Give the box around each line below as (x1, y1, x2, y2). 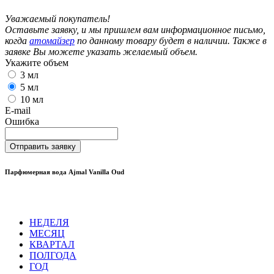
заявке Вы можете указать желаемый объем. (5, 46, 198, 57)
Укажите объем (5, 57, 68, 68)
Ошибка (5, 116, 39, 127)
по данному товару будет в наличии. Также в (75, 35, 267, 46)
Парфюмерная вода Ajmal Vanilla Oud (5, 168, 124, 176)
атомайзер (29, 35, 75, 46)
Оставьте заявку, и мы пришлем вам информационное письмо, (5, 24, 265, 35)
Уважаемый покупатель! (5, 13, 110, 24)
